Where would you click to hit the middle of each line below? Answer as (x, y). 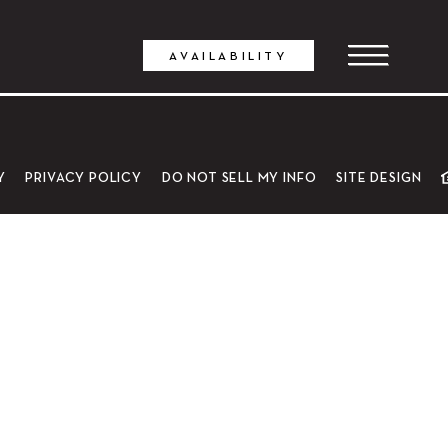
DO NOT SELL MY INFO (239, 177)
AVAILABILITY (228, 55)
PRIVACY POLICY (83, 177)
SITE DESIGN (379, 177)
